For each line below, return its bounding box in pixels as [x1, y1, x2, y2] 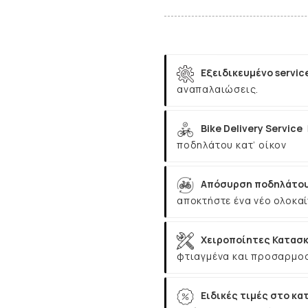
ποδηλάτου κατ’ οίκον [177, 137, 287, 151]
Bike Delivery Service [201, 121, 302, 135]
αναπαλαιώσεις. [177, 82, 259, 96]
